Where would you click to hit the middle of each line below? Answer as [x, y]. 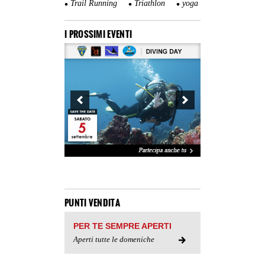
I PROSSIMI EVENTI [98, 34]
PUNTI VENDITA [92, 202]
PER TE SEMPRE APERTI [122, 226]
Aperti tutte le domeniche [114, 239]
